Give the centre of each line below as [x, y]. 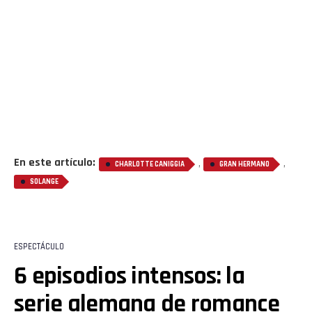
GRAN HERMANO [244, 164]
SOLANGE [44, 181]
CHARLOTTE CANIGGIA [150, 164]
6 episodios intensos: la [129, 276]
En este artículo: [55, 162]
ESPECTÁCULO [39, 246]
